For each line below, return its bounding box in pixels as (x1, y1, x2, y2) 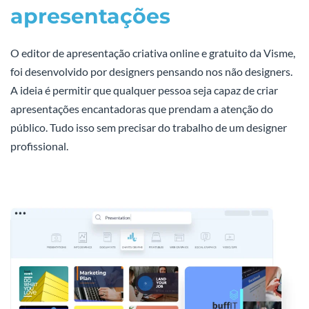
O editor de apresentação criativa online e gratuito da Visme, (10, 46, 295, 60)
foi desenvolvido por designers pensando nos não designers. (10, 65, 292, 79)
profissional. (10, 139, 68, 153)
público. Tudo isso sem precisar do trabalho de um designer (10, 121, 287, 134)
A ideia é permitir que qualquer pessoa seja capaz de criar (10, 83, 278, 97)
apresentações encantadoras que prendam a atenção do (10, 102, 273, 116)
